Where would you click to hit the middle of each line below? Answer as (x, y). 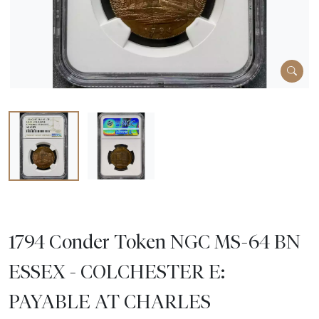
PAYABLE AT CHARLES (110, 302)
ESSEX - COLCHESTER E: (117, 272)
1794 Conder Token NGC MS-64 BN (155, 242)
